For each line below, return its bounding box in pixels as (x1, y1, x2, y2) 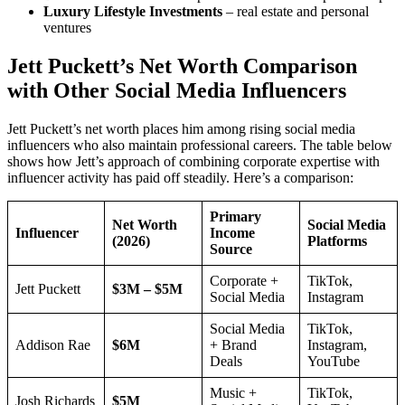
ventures (43, 19, 91, 35)
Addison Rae (15, 336, 90, 353)
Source (210, 240, 252, 257)
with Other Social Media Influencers (7, 78, 346, 102)
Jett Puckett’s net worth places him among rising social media (7, 120, 355, 137)
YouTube (307, 353, 360, 369)
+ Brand (210, 336, 257, 353)
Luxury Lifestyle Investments (43, 3, 222, 19)
